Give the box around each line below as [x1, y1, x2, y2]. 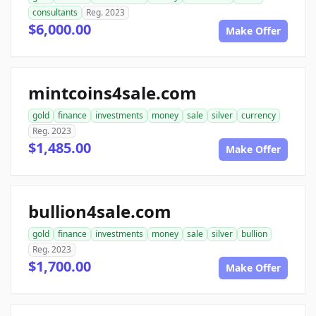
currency [241, 109, 276, 121]
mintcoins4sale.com [28, 81, 197, 104]
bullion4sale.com [28, 200, 171, 223]
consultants [32, 6, 78, 18]
